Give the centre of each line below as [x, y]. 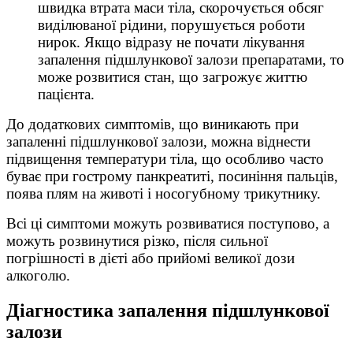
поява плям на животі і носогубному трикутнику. [163, 194]
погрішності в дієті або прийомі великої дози [150, 258]
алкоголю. [38, 276]
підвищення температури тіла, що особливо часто [165, 159]
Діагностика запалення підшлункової [168, 311]
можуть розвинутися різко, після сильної [137, 241]
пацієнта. [66, 95]
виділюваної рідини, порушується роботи [171, 25]
